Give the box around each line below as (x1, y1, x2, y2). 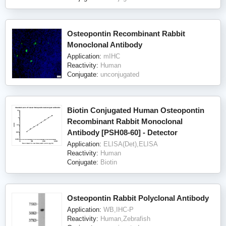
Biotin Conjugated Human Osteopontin (67, 106, 204, 115)
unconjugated (100, 71, 139, 79)
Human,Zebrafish (100, 215, 150, 223)
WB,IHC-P (103, 206, 134, 214)
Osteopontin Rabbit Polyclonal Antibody (67, 194, 209, 203)
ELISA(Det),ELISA (103, 140, 158, 148)
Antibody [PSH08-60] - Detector (67, 128, 178, 137)
